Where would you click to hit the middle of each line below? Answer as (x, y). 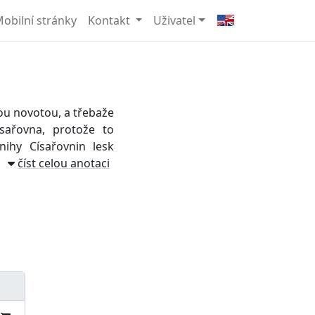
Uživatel (175, 20)
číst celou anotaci (64, 163)
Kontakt (110, 20)
